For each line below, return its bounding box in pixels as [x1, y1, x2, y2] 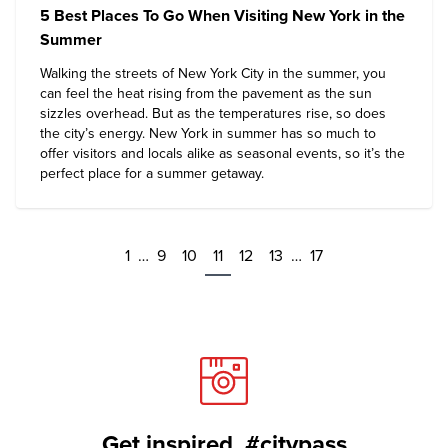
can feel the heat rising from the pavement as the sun [40, 85, 372, 102]
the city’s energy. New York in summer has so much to [40, 125, 376, 142]
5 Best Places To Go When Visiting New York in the [40, 6, 405, 26]
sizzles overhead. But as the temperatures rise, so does [40, 105, 386, 122]
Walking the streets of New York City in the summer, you [40, 65, 386, 82]
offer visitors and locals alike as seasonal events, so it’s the [40, 145, 405, 162]
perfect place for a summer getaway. [40, 165, 264, 182]
